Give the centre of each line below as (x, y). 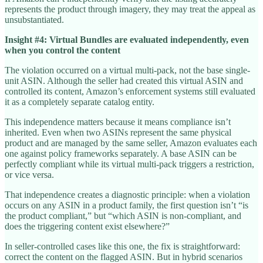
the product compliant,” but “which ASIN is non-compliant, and (123, 215)
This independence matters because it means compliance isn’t (118, 122)
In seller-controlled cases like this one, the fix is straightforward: (122, 246)
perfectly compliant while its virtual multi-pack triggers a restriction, (129, 164)
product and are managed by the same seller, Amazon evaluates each (131, 143)
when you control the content (63, 50)
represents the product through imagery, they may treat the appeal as (130, 9)
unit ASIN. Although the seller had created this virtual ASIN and (124, 80)
